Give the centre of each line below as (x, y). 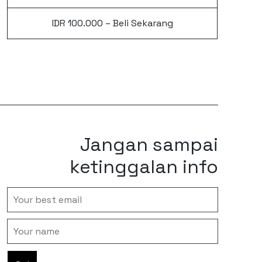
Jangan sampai (149, 144)
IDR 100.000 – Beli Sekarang (112, 23)
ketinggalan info (144, 167)
